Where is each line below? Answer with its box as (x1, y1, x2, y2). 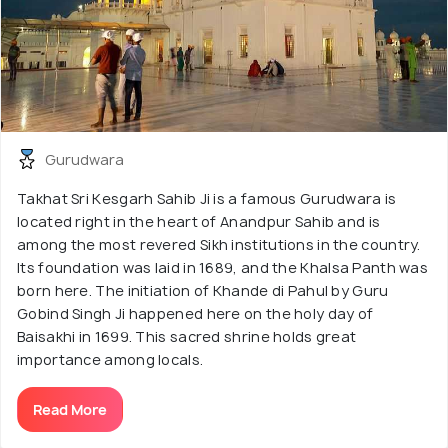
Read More (33, 399, 107, 419)
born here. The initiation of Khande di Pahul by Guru (17, 280, 389, 300)
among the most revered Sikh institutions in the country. (17, 234, 421, 254)
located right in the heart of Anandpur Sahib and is (17, 211, 381, 231)
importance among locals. (17, 349, 204, 369)
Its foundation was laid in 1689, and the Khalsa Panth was (17, 257, 429, 277)
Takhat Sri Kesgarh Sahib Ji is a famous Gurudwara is (17, 188, 397, 208)
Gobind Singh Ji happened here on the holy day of (17, 303, 374, 323)
